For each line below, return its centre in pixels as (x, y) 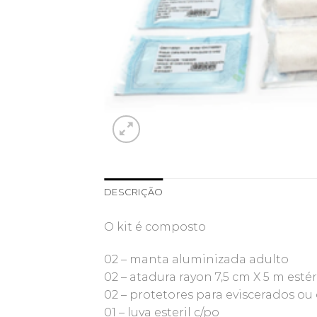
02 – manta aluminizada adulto (196, 259)
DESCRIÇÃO (134, 192)
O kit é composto (155, 227)
